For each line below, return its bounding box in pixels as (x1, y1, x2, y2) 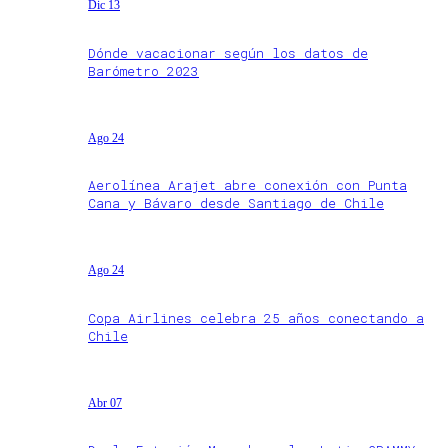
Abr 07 (88, 395, 122, 410)
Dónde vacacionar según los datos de (88, 43, 368, 62)
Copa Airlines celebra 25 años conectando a (88, 308, 424, 327)
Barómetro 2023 (88, 61, 199, 80)
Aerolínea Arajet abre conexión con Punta (88, 176, 407, 195)
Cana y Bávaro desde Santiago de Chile (88, 194, 384, 213)
